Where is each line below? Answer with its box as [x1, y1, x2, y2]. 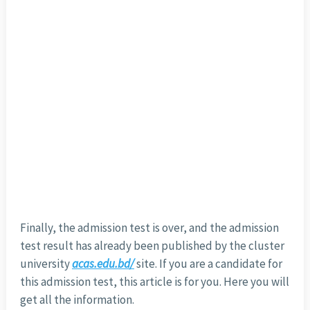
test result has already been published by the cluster [19, 238, 284, 254]
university [19, 256, 72, 272]
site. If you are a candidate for [134, 256, 282, 272]
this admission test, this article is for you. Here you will [19, 274, 289, 290]
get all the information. [19, 292, 134, 308]
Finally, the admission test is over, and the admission [19, 220, 279, 236]
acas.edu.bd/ [71, 256, 134, 272]
